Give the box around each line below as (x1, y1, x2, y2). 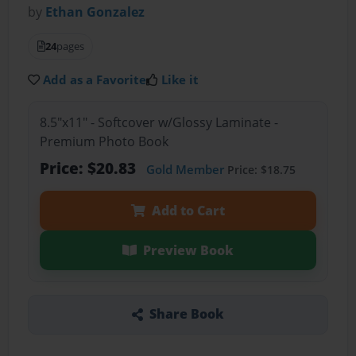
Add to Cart (151, 201, 225, 219)
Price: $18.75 (223, 161, 296, 177)
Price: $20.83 (39, 157, 140, 179)
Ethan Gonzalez (45, 3, 145, 21)
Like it (161, 72, 199, 88)
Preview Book (142, 241, 234, 259)
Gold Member (145, 161, 224, 177)
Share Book (149, 305, 224, 323)
